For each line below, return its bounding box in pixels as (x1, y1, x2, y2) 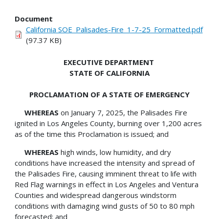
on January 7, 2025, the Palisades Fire (59, 107, 187, 117)
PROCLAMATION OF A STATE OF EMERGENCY (29, 89, 190, 99)
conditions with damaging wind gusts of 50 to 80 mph (15, 200, 195, 211)
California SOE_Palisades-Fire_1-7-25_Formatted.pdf (25, 24, 203, 35)
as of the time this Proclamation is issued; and (15, 129, 169, 139)
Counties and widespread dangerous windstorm (15, 190, 176, 200)
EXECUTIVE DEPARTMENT (63, 57, 156, 67)
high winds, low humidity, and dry (59, 147, 171, 157)
